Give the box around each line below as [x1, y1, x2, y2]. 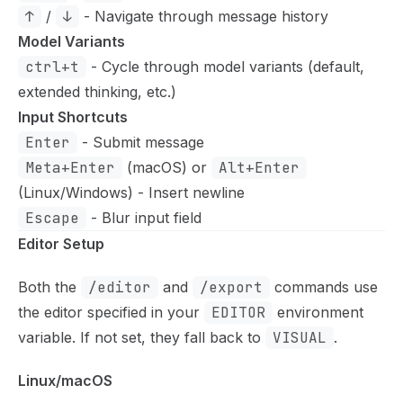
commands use [270, 277, 378, 296]
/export [200, 277, 263, 297]
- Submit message [77, 132, 204, 151]
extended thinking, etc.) [18, 82, 176, 101]
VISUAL [273, 327, 327, 347]
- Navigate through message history [79, 6, 328, 25]
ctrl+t [25, 57, 79, 76]
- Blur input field [86, 208, 201, 227]
